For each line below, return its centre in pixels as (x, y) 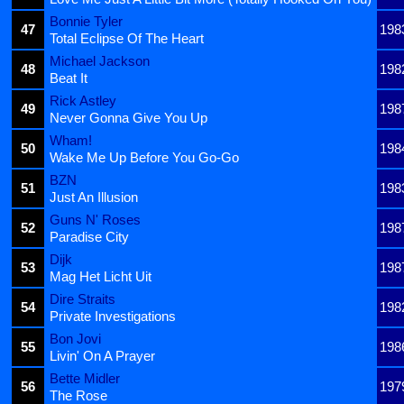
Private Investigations (113, 316)
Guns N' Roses (95, 219)
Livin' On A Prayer (102, 355)
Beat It (69, 78)
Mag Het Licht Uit (101, 276)
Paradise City (89, 236)
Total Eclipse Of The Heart (127, 38)
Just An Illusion (94, 197)
